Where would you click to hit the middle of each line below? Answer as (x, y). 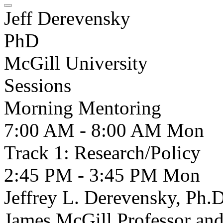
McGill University (76, 63)
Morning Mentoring (83, 108)
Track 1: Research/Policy (102, 153)
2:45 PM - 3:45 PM (83, 175)
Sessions (38, 85)
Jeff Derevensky (67, 18)
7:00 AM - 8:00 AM (85, 130)
